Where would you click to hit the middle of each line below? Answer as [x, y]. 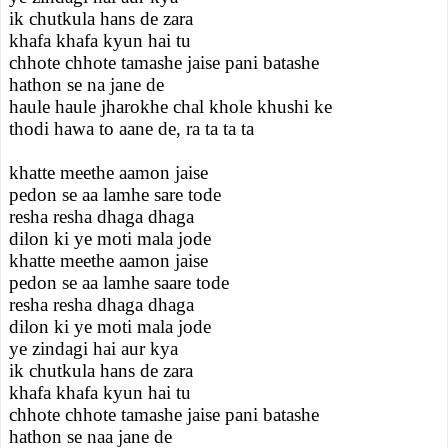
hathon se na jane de [86, 84]
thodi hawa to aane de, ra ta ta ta [131, 128]
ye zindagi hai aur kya [93, 348]
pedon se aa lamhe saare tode [119, 282]
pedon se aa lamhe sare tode [115, 194]
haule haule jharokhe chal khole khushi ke [170, 106]
